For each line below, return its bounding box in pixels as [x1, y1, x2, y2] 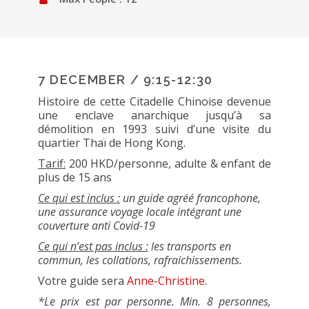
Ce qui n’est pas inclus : [38, 239, 148, 254]
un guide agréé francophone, [120, 190, 261, 206]
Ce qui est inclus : [38, 190, 120, 206]
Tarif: [38, 156, 66, 171]
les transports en [148, 239, 231, 254]
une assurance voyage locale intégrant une [38, 204, 241, 219]
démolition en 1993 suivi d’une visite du [38, 121, 271, 137]
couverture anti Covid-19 [38, 218, 155, 233]
